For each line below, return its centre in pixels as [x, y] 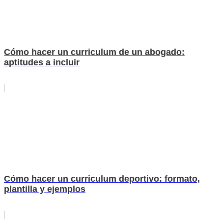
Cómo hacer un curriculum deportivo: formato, [102, 179]
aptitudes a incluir [42, 62]
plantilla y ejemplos [45, 189]
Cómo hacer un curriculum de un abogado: [94, 52]
